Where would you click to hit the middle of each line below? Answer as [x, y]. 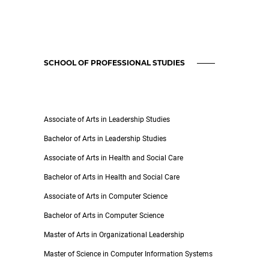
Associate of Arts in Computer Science [106, 196]
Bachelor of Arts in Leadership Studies [105, 139]
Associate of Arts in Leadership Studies [107, 119]
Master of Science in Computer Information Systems [128, 254]
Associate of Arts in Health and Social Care [113, 158]
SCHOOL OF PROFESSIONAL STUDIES [114, 63]
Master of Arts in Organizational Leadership [114, 235]
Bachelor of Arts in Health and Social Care [112, 177]
